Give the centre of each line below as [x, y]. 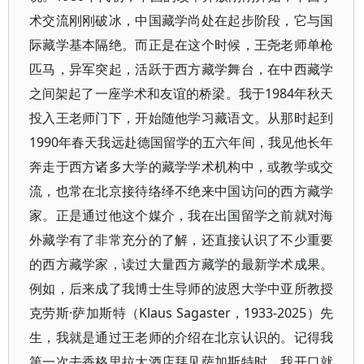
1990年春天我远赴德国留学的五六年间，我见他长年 [182, 142]
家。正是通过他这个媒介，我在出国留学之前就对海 [182, 215]
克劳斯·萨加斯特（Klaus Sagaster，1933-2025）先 [182, 313]
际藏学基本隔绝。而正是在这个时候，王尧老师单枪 [182, 45]
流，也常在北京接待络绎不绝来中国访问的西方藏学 [182, 191]
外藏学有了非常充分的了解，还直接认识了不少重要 [182, 240]
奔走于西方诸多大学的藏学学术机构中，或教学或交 [182, 167]
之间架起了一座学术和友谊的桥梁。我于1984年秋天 [182, 93]
